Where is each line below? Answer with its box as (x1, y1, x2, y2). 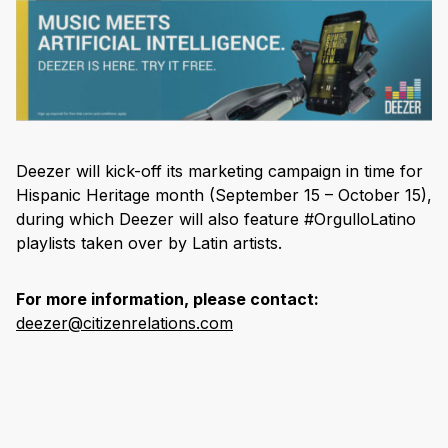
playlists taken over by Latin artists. (16, 232, 292, 253)
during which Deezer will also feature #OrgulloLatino (16, 208, 416, 229)
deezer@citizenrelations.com (16, 312, 233, 333)
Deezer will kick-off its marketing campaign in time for (16, 160, 423, 181)
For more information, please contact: (16, 288, 319, 309)
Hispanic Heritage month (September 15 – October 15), (16, 184, 432, 205)
